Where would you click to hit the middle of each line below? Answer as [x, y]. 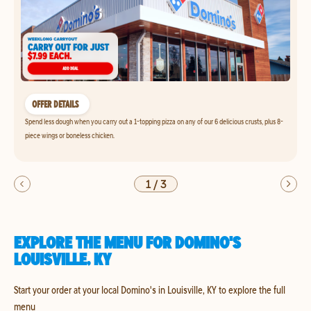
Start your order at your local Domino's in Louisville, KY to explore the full [150, 289]
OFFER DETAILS [55, 104]
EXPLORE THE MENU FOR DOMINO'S [127, 242]
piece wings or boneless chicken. [70, 135]
